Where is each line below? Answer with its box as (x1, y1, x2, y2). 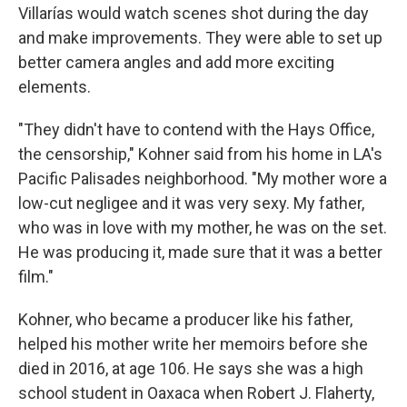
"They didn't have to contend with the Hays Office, (18, 119, 374, 139)
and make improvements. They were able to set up (18, 27, 382, 47)
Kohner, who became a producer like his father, (18, 309, 352, 329)
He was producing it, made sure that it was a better (18, 242, 382, 262)
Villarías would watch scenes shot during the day (18, 3, 369, 23)
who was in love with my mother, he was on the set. (18, 217, 387, 237)
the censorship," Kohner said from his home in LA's (18, 144, 382, 164)
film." (18, 266, 54, 286)
